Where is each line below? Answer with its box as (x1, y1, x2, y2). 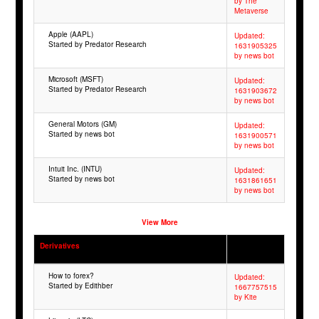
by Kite (234, 292, 258, 303)
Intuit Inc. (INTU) (48, 164, 103, 174)
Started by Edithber (48, 281, 113, 291)
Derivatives (40, 241, 80, 251)
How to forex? (48, 271, 95, 281)
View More (141, 217, 178, 228)
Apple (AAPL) (48, 29, 94, 40)
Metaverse (234, 6, 269, 16)
